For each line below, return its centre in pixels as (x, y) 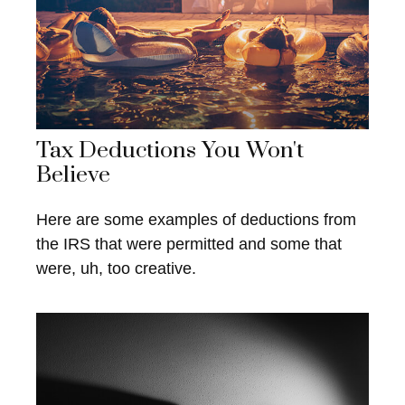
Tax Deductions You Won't (170, 151)
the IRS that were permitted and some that (189, 245)
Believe (73, 175)
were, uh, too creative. (116, 269)
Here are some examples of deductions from (196, 220)
